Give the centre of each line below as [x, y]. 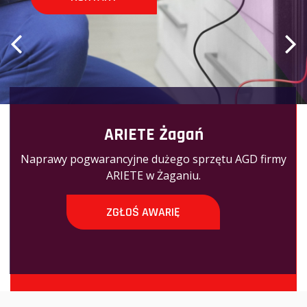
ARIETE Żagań [153, 135]
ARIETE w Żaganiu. [153, 175]
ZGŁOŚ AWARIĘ [143, 212]
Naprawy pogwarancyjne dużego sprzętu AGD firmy [153, 159]
